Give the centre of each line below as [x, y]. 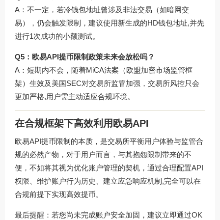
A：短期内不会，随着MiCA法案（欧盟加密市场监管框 [104, 70]
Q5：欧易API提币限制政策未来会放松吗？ [85, 56]
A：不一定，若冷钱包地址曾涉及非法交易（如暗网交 [102, 9]
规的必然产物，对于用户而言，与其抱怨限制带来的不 [103, 155]
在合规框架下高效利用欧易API [82, 124]
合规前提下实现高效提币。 [59, 194]
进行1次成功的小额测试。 [57, 36]
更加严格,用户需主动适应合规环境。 [75, 96]
